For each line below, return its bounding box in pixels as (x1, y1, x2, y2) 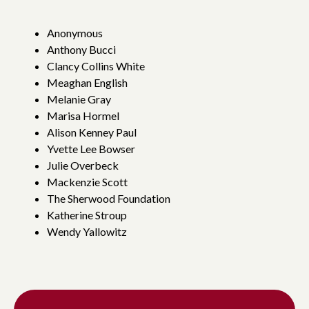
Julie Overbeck (47, 158, 119, 172)
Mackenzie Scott (47, 175, 128, 188)
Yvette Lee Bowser (47, 141, 135, 155)
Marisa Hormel (47, 108, 119, 122)
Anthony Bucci (47, 42, 116, 56)
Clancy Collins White (47, 59, 145, 72)
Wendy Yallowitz (47, 224, 127, 238)
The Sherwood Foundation (47, 191, 170, 205)
